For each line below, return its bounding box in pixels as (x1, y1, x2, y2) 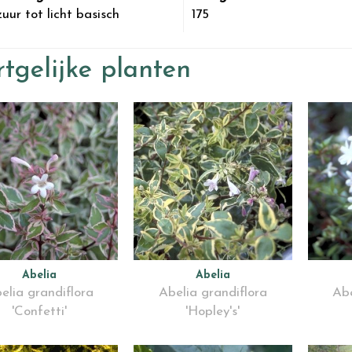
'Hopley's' (185, 305, 240, 319)
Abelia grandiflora (158, 286, 267, 300)
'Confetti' (11, 305, 67, 319)
